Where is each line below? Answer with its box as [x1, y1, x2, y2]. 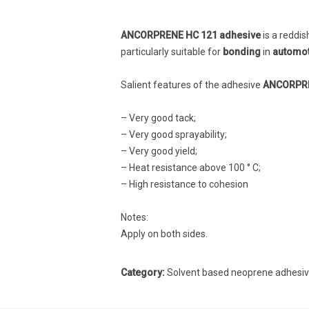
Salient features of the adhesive [121, 79, 263, 90]
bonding [221, 46, 261, 57]
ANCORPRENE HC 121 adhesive [121, 29, 261, 41]
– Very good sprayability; [121, 128, 227, 140]
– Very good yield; [121, 145, 197, 157]
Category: [121, 266, 167, 278]
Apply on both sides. [121, 228, 208, 239]
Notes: [121, 211, 148, 223]
